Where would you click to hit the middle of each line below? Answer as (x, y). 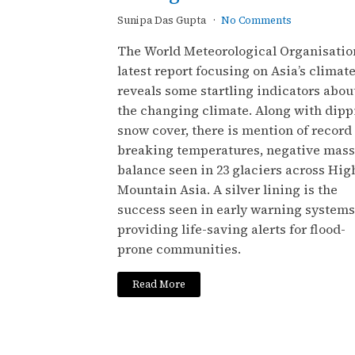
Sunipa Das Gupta (163, 21)
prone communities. (179, 249)
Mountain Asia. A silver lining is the (227, 190)
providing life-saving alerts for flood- (231, 229)
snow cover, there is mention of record (235, 130)
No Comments (256, 21)
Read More (159, 284)
